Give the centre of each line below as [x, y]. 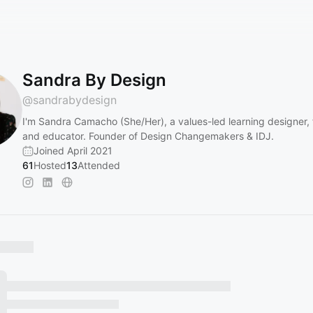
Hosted [50, 165]
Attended [99, 165]
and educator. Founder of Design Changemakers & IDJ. [148, 136]
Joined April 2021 [73, 151]
